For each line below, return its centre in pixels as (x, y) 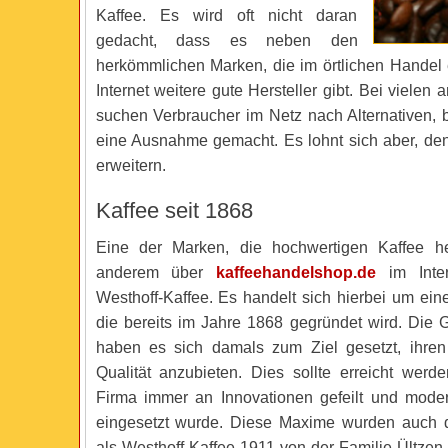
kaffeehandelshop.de (296, 272)
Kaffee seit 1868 (174, 210)
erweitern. (130, 165)
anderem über (156, 272)
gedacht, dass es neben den (226, 40)
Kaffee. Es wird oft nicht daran (226, 15)
